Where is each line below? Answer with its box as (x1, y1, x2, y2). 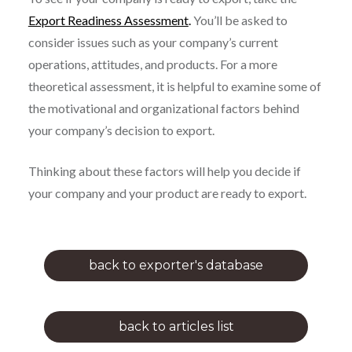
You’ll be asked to (190, 12, 288, 27)
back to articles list (118, 318, 234, 334)
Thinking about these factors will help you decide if (27, 163, 301, 178)
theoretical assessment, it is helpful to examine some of (27, 78, 321, 93)
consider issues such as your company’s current (27, 34, 278, 49)
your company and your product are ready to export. (27, 185, 306, 200)
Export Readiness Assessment (27, 12, 189, 27)
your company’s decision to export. (27, 122, 214, 137)
